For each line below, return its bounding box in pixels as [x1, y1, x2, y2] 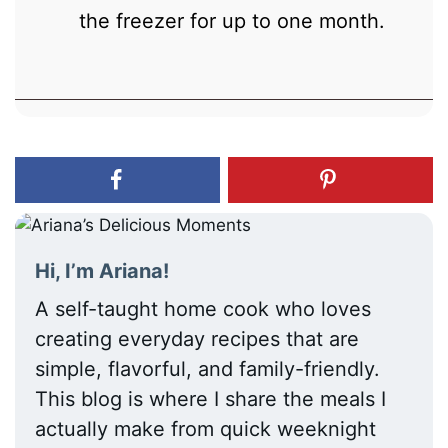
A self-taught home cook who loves [35, 296, 372, 321]
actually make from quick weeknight [35, 416, 377, 441]
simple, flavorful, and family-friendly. [35, 356, 381, 381]
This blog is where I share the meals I [35, 386, 387, 411]
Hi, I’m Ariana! [35, 258, 170, 283]
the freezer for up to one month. [79, 8, 386, 33]
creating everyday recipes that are [35, 326, 360, 351]
